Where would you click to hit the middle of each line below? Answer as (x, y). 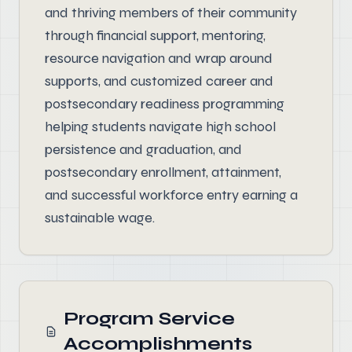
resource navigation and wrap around (159, 58)
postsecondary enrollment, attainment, (163, 172)
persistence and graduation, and (143, 149)
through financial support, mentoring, (155, 35)
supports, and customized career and (159, 81)
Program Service (150, 319)
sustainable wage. (100, 218)
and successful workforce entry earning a (171, 195)
